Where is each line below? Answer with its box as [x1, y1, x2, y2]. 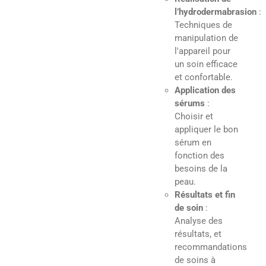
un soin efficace [175, 58, 237, 69]
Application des [175, 84, 236, 96]
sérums [175, 97, 205, 109]
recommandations [175, 241, 247, 252]
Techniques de [175, 19, 232, 30]
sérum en [175, 137, 211, 148]
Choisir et [175, 110, 213, 122]
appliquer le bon [175, 123, 238, 135]
